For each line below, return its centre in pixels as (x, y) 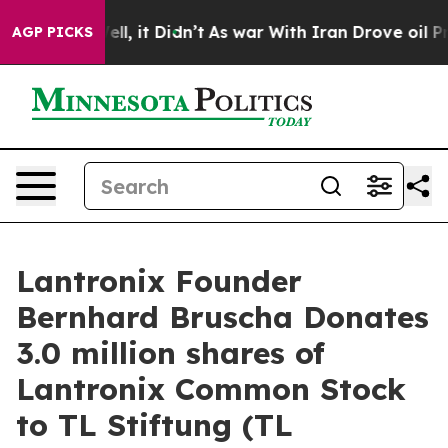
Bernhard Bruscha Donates (222, 317)
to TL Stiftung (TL (154, 425)
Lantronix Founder (159, 281)
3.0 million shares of (170, 353)
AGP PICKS (52, 32)
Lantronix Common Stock (211, 389)
